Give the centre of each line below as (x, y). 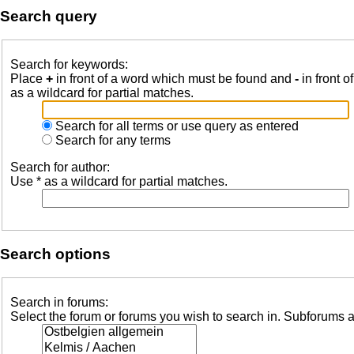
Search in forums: (59, 303)
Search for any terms (111, 140)
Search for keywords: (69, 64)
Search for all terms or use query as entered (175, 126)
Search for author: (60, 167)
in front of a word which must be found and (174, 79)
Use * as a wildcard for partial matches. (119, 181)
